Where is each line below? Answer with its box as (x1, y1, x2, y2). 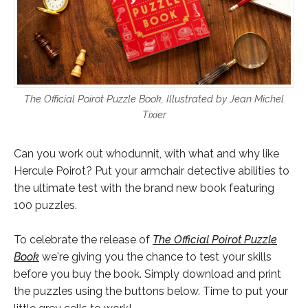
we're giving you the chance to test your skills (39, 250, 272, 264)
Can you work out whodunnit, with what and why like (14, 147, 279, 161)
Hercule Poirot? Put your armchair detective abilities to (14, 164, 289, 178)
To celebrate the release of (14, 233, 153, 247)
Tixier (142, 108, 166, 120)
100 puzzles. (14, 199, 77, 212)
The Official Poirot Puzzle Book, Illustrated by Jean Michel (24, 92, 284, 104)
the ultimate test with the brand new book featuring (14, 181, 274, 195)
